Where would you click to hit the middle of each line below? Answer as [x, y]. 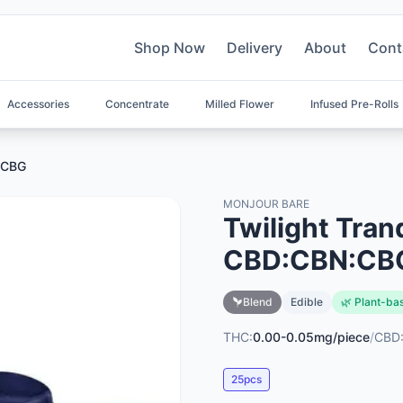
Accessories [38, 104]
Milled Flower [240, 104]
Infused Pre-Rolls [354, 104]
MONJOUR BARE [266, 204]
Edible [307, 302]
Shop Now [170, 48]
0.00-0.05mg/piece [311, 337]
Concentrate [137, 104]
